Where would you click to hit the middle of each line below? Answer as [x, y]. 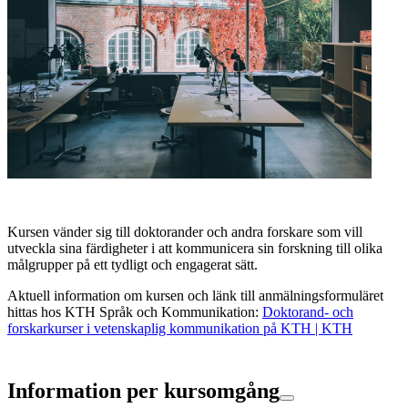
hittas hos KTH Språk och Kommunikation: [135, 311]
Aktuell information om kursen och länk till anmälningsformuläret [195, 295]
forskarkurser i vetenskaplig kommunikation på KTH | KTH [180, 328]
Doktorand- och [308, 311]
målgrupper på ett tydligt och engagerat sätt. [134, 264]
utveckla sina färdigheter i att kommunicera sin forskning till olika [195, 248]
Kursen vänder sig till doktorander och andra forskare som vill [185, 231]
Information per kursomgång [143, 390]
